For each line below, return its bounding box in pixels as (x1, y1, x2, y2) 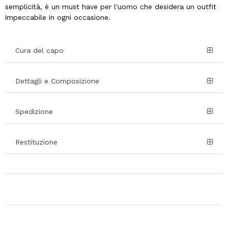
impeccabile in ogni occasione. (5, 13, 110, 22)
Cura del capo (15, 46, 64, 55)
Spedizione (15, 107, 53, 116)
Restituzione (15, 138, 58, 147)
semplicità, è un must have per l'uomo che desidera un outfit (5, 3, 216, 11)
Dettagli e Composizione (15, 77, 99, 85)
